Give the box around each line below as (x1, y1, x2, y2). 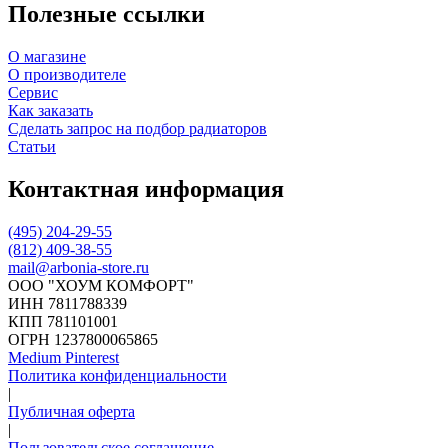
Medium (8, 349, 65, 367)
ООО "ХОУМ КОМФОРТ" (8, 277, 194, 295)
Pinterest (65, 349, 119, 367)
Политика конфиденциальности (8, 367, 227, 385)
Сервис (8, 84, 58, 102)
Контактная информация (8, 176, 284, 203)
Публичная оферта (8, 403, 135, 421)
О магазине (8, 48, 86, 66)
